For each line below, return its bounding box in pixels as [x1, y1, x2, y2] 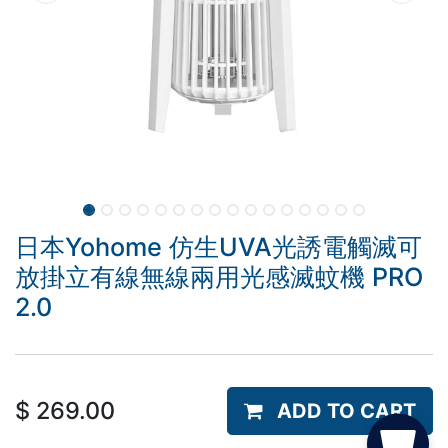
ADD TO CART [277, 399, 416, 423]
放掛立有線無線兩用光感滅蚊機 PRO [15, 262, 423, 292]
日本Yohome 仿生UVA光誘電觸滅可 [15, 232, 422, 262]
